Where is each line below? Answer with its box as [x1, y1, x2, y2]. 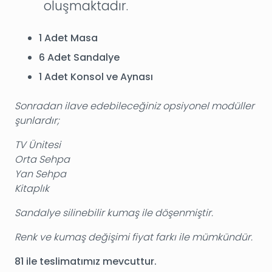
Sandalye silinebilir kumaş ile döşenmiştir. [15, 205, 216, 220]
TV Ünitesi [15, 137, 61, 152]
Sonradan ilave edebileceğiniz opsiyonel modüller [15, 98, 254, 113]
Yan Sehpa [15, 166, 66, 181]
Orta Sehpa [15, 152, 70, 166]
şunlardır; [15, 113, 59, 127]
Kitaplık [15, 181, 49, 195]
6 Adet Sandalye [39, 50, 120, 64]
